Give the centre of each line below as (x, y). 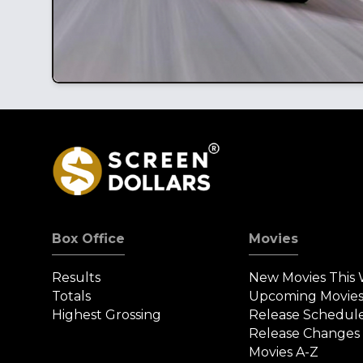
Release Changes (305, 334)
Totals (71, 297)
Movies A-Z (284, 352)
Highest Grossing (107, 315)
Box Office (88, 239)
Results (76, 278)
